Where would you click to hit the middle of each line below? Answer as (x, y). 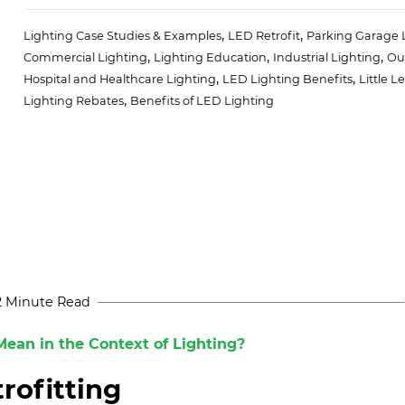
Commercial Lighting (85, 58)
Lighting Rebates (73, 101)
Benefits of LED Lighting (202, 101)
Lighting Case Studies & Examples (122, 36)
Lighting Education (210, 58)
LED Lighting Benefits (287, 80)
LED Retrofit (264, 36)
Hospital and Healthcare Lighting (119, 80)
